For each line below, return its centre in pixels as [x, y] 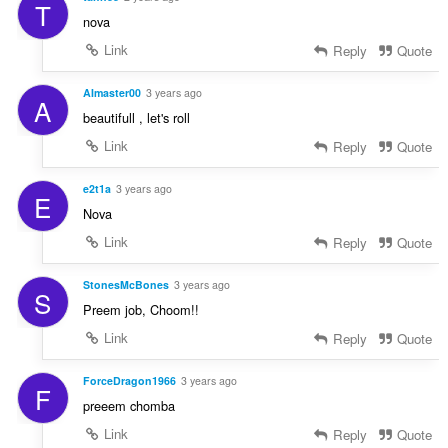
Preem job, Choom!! [140, 309]
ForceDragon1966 [129, 380]
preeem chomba [128, 405]
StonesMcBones [125, 284]
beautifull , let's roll [136, 118]
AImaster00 [111, 93]
